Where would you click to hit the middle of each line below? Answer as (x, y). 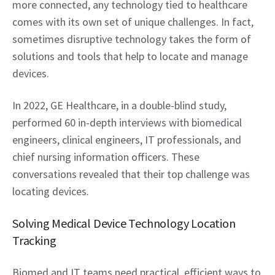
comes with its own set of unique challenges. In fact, (133, 22)
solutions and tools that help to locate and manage (130, 56)
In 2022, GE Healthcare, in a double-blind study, (119, 105)
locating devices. (51, 191)
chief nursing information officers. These (106, 157)
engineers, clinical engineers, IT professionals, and (127, 140)
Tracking (34, 240)
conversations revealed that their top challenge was (131, 174)
